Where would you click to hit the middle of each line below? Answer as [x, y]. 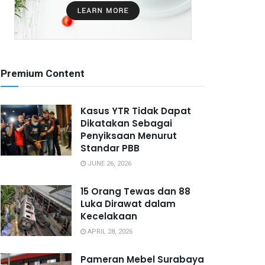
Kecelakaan [109, 216]
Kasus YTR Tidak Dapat [136, 111]
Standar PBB [110, 148]
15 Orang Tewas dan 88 [135, 191]
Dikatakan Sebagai [126, 123]
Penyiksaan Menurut [129, 136]
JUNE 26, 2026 [109, 164]
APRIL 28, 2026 [109, 232]
